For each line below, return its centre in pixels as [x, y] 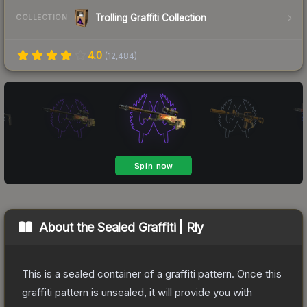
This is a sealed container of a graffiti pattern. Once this [152, 273]
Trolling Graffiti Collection [151, 17]
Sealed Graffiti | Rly [151, 227]
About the [68, 227]
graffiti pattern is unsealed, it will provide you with [137, 292]
